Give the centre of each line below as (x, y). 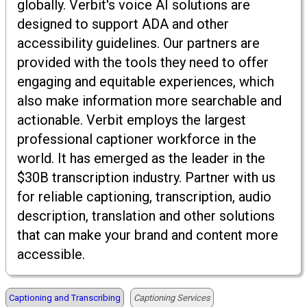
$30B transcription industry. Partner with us (146, 178)
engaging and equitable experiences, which (146, 82)
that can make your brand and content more (148, 235)
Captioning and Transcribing (65, 298)
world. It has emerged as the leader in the (141, 159)
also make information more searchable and (149, 101)
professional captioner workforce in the (137, 139)
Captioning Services (172, 298)
